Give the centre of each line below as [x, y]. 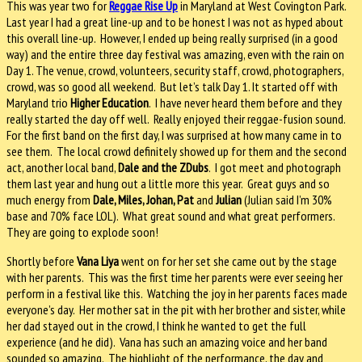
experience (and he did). [61, 341]
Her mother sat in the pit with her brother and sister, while [213, 309]
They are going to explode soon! [82, 232]
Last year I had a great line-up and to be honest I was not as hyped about [175, 21]
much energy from [50, 199]
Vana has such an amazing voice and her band [223, 341]
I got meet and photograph [278, 167]
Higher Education [109, 102]
